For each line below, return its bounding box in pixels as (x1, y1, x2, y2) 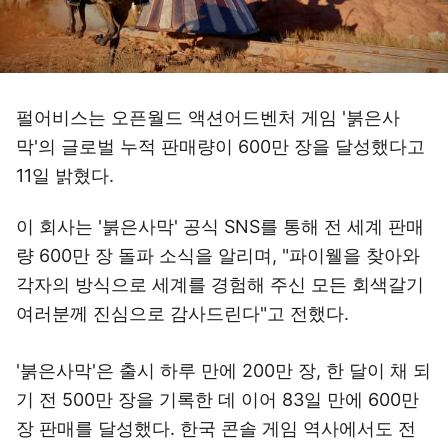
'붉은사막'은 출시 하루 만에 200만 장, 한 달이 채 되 (16, 360, 431, 381)
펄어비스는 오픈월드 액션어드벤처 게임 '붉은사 (16, 107, 400, 128)
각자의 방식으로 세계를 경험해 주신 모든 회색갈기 (16, 274, 424, 295)
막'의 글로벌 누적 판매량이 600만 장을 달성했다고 (16, 136, 425, 157)
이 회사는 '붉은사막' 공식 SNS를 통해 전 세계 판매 (16, 216, 424, 237)
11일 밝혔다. (16, 165, 114, 186)
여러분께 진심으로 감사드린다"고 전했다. (16, 303, 349, 324)
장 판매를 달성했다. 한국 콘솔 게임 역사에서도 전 (16, 418, 416, 439)
